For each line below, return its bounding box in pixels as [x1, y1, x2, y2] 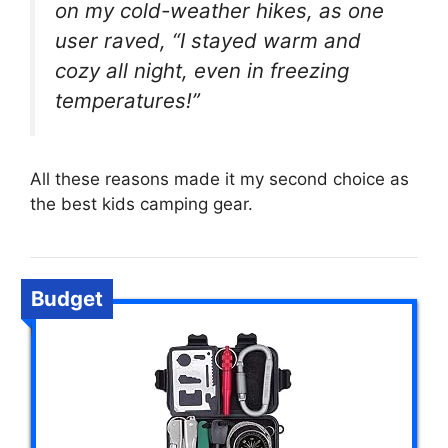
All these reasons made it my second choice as [30, 168, 409, 189]
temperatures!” [55, 88, 200, 114]
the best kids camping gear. [30, 193, 253, 214]
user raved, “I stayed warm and [55, 28, 361, 54]
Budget [31, 285, 103, 311]
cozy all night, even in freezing [55, 58, 349, 84]
